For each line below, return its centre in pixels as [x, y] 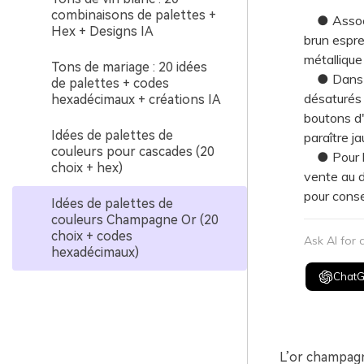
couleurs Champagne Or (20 [135, 220]
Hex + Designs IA [102, 31]
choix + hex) [87, 168]
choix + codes [92, 236]
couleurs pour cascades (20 [133, 152]
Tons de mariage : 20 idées [129, 67]
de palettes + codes [110, 83]
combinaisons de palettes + [134, 15]
